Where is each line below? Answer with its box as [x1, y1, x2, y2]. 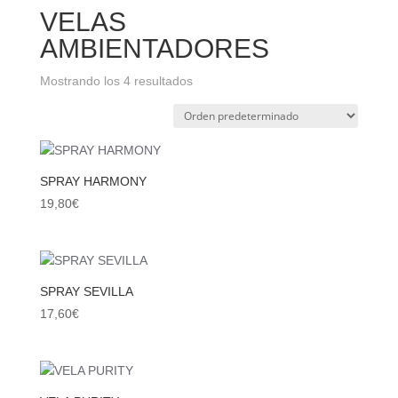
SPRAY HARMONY [39, 174, 147, 188]
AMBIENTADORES [39, 34, 269, 63]
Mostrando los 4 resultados [39, 74, 193, 88]
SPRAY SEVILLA [39, 284, 133, 299]
